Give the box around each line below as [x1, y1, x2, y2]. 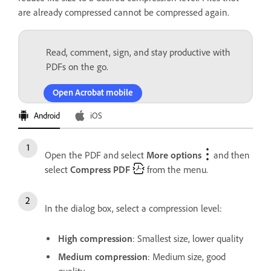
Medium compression [58, 251, 148, 263]
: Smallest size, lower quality [132, 233, 243, 244]
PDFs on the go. [46, 61, 108, 73]
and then [214, 149, 250, 161]
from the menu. [145, 164, 208, 175]
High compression [58, 233, 132, 244]
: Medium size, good [148, 251, 226, 263]
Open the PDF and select [45, 149, 146, 161]
